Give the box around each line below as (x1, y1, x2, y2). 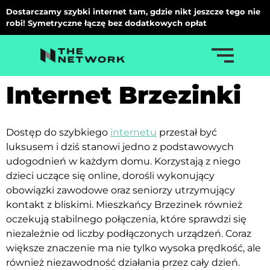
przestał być (157, 127, 217, 138)
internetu (110, 127, 157, 138)
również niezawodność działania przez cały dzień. (6, 257, 240, 268)
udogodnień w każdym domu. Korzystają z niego (6, 155, 240, 167)
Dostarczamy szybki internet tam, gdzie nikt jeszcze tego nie (6, 7, 260, 16)
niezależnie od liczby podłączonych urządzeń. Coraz (6, 228, 251, 239)
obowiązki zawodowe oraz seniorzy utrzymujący (6, 184, 235, 196)
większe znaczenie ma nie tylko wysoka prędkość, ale (6, 242, 261, 254)
